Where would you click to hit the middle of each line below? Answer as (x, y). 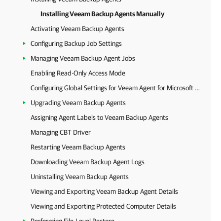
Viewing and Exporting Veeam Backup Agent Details (104, 191)
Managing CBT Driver (61, 132)
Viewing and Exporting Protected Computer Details (103, 206)
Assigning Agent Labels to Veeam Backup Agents (99, 117)
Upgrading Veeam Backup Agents (78, 103)
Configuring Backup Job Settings (76, 43)
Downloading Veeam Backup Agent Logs (88, 162)
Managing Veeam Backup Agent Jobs (83, 58)
